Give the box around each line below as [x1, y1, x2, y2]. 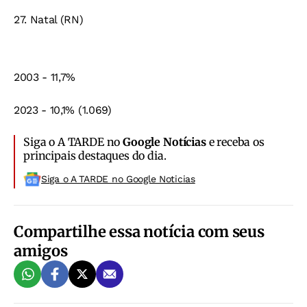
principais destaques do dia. [23, 149, 167, 163]
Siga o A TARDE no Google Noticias [41, 173, 195, 185]
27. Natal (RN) [14, 13, 84, 27]
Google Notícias [123, 135, 206, 149]
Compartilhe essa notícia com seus [14, 222, 265, 242]
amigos [14, 241, 68, 261]
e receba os [206, 135, 265, 149]
